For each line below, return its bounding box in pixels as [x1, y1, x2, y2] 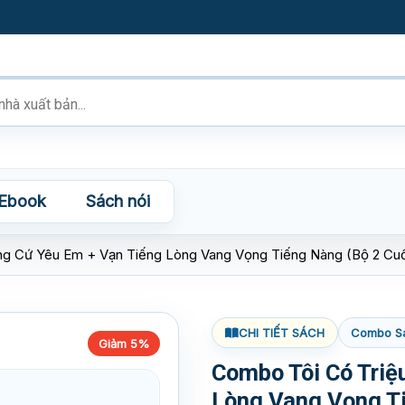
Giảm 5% [99, 336, 149, 351]
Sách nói [86, 192, 150, 211]
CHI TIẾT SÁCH [239, 325, 325, 340]
